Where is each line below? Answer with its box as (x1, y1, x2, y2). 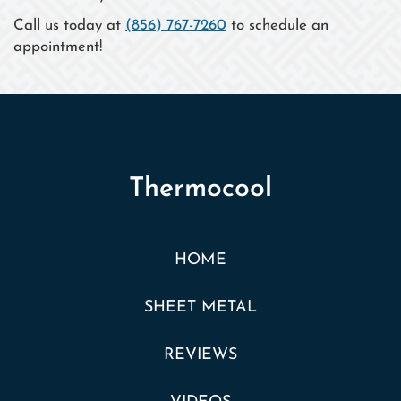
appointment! (13, 39, 102, 55)
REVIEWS (164, 347, 237, 363)
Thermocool (129, 175, 272, 204)
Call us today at (13, 18, 125, 34)
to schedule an (226, 18, 328, 34)
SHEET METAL (144, 300, 257, 316)
